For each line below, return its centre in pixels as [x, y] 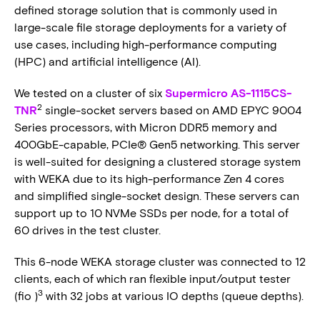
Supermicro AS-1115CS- [228, 92]
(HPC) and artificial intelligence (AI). [107, 61]
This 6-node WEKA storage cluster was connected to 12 [160, 261]
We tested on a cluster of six [90, 92]
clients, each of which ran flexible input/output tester [152, 278]
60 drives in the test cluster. [87, 230]
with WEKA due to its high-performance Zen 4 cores [149, 178]
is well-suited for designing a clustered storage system [157, 161]
